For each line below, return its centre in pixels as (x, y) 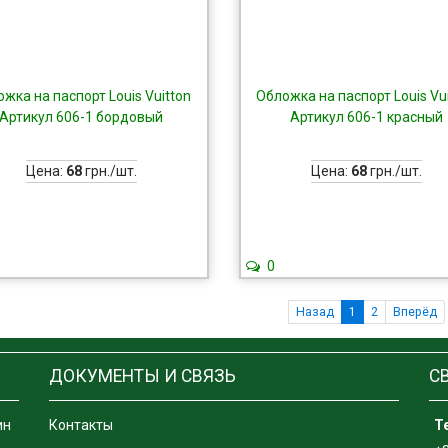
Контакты (81, 425)
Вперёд (414, 311)
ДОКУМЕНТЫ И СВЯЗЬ (143, 376)
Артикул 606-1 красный (366, 117)
